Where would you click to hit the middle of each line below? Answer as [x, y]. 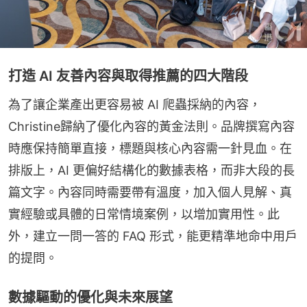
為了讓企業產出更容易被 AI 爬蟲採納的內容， [135, 104]
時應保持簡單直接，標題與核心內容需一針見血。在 [150, 148]
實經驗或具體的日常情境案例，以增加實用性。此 [144, 214]
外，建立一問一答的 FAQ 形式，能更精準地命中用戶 [153, 236]
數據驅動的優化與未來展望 [90, 297]
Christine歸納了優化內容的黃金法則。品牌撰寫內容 [151, 126]
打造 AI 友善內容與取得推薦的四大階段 [128, 76]
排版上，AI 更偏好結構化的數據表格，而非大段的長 [151, 170]
